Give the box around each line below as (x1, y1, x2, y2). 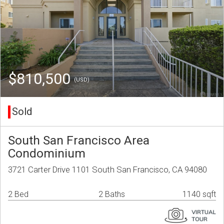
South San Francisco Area (8, 133, 149, 148)
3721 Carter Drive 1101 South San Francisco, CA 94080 (8, 164, 207, 175)
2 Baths (98, 189, 125, 199)
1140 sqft (182, 189, 216, 199)
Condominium (8, 146, 85, 161)
